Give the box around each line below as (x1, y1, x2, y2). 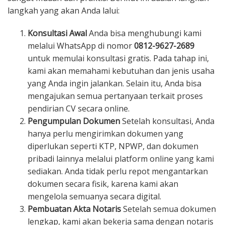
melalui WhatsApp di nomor (28, 40, 134, 51)
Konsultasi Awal (28, 27, 87, 39)
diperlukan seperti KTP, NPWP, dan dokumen (28, 140, 198, 152)
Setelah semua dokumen (121, 203, 216, 214)
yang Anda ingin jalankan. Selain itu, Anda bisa (28, 77, 201, 89)
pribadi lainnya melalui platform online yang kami (28, 153, 214, 164)
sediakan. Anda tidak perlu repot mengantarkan (28, 165, 208, 177)
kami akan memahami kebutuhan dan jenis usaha (28, 65, 214, 76)
